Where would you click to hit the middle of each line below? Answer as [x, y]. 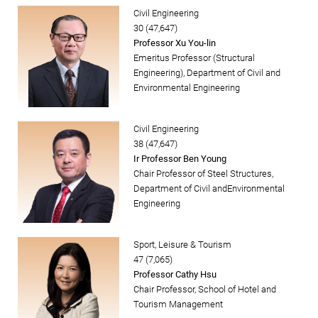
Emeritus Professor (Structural [194, 58]
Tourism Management [178, 305]
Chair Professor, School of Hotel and [205, 290]
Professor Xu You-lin [175, 43]
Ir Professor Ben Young [180, 159]
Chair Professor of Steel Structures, [203, 174]
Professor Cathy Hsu [175, 275]
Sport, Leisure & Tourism [182, 245]
